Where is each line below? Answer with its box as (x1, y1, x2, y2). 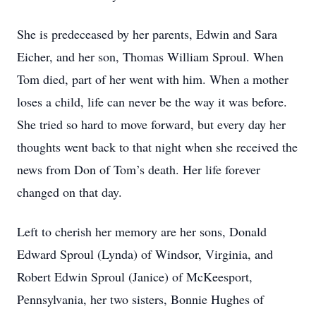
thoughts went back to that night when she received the (17, 138, 298, 155)
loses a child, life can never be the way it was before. (17, 93, 287, 110)
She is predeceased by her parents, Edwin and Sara (17, 25, 277, 42)
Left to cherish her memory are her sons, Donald (17, 223, 267, 240)
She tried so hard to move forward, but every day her (17, 116, 286, 133)
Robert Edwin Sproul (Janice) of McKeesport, (17, 268, 253, 285)
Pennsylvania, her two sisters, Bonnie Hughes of (17, 291, 264, 308)
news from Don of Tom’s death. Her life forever (17, 161, 260, 178)
